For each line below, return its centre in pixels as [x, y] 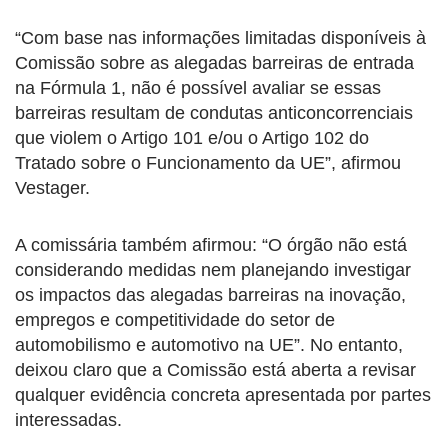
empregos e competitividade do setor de [175, 320]
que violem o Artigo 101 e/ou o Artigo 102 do [192, 138]
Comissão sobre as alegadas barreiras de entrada [214, 63]
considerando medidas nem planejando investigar [213, 270]
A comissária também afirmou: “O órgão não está [211, 245]
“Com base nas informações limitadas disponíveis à [220, 38]
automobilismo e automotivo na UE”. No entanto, [209, 345]
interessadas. [68, 420]
